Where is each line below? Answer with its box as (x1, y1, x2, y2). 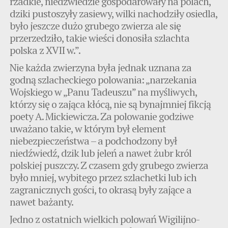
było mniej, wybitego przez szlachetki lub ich (10, 170, 197, 184)
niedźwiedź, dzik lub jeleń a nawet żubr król (10, 146, 192, 160)
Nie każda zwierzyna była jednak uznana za (10, 60, 192, 74)
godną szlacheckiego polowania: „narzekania (10, 72, 197, 87)
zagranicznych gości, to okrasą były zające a (10, 182, 192, 196)
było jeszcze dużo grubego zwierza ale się (10, 18, 181, 33)
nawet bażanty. (10, 194, 74, 209)
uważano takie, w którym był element (10, 121, 166, 135)
